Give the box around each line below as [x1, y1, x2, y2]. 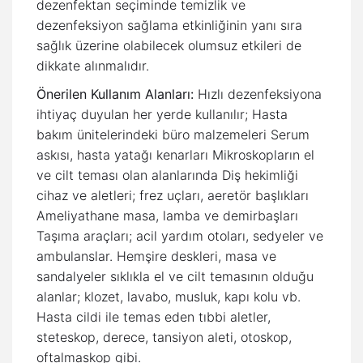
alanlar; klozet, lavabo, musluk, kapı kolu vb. [36, 288, 301, 305]
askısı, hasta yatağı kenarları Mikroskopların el [36, 146, 314, 163]
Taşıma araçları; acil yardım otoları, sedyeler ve [36, 227, 323, 244]
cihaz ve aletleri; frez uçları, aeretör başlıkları [36, 186, 309, 203]
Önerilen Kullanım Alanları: [36, 85, 194, 102]
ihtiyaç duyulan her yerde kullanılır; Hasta [36, 105, 288, 122]
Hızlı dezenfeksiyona [194, 85, 322, 102]
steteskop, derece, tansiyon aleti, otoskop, [36, 328, 292, 345]
